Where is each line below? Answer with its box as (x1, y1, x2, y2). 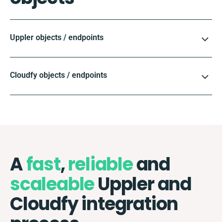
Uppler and (94, 171, 192, 197)
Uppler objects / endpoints (10, 32, 104, 42)
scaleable (10, 171, 95, 197)
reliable (68, 151, 133, 177)
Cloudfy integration (10, 191, 178, 217)
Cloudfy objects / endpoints (10, 70, 107, 80)
